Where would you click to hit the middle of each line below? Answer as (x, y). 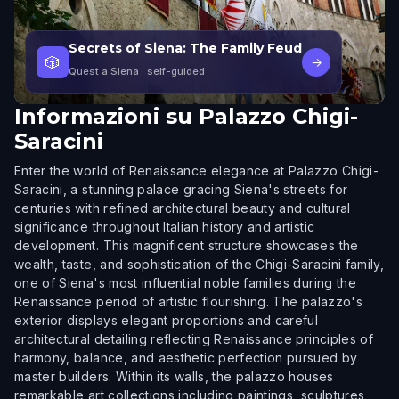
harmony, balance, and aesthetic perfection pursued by (186, 358)
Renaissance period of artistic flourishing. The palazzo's (188, 301)
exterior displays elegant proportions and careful (167, 320)
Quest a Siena (104, 71)
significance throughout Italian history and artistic (165, 227)
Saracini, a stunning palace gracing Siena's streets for (181, 189)
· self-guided (172, 71)
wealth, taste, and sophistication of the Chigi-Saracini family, (199, 264)
